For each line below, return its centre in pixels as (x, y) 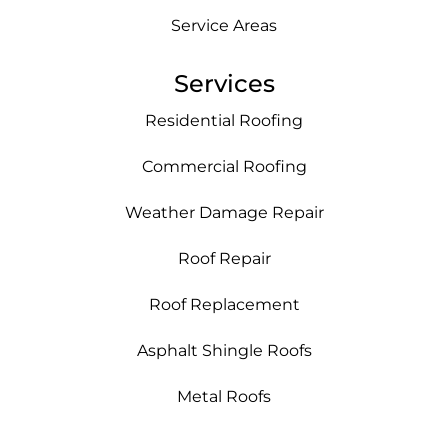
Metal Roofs (224, 397)
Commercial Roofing (224, 167)
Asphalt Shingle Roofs (224, 351)
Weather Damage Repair (224, 213)
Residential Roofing (224, 121)
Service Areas (224, 26)
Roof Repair (224, 259)
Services (224, 84)
